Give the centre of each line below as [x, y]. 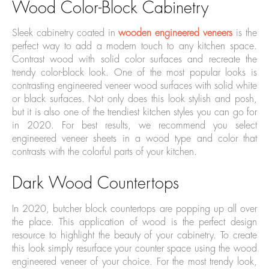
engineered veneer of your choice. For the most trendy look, [134, 262]
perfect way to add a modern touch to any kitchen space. [134, 47]
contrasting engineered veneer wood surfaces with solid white [134, 86]
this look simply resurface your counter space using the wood [134, 249]
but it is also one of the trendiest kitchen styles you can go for [134, 113]
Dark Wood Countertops [95, 184]
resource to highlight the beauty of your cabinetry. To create [134, 236]
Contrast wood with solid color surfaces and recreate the [134, 60]
